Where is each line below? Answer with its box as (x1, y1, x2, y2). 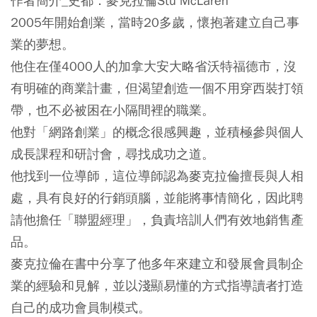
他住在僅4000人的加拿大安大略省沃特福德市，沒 (11, 58, 296, 75)
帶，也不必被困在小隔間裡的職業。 (11, 102, 214, 119)
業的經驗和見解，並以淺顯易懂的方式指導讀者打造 (11, 277, 304, 294)
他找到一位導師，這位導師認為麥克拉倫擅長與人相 (11, 168, 304, 185)
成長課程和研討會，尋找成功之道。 (11, 146, 214, 163)
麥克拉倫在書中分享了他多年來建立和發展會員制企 (11, 255, 304, 272)
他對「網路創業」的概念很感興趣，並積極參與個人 (11, 124, 304, 141)
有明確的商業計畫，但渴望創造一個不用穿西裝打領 (11, 80, 304, 97)
